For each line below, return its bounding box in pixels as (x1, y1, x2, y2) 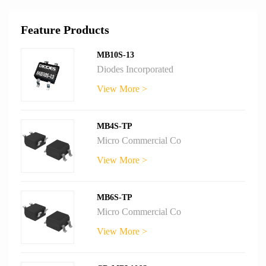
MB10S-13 (97, 50, 135, 60)
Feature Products (21, 23, 109, 37)
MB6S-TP (97, 193, 133, 202)
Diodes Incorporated (97, 64, 174, 75)
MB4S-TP (97, 122, 133, 131)
